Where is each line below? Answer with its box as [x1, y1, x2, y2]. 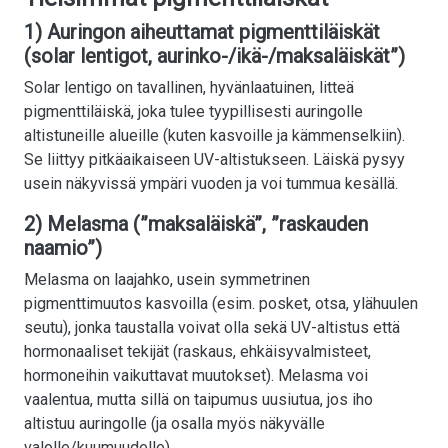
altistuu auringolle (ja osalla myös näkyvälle [24, 414, 325, 434]
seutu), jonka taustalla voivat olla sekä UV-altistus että [24, 318, 400, 338]
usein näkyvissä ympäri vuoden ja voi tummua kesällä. [24, 174, 398, 194]
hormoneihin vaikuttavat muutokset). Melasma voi [24, 366, 368, 386]
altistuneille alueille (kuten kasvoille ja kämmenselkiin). [24, 126, 405, 146]
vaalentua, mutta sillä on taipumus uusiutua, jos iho [24, 390, 373, 410]
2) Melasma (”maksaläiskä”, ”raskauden [24, 212, 368, 237]
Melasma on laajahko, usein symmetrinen [24, 270, 310, 290]
